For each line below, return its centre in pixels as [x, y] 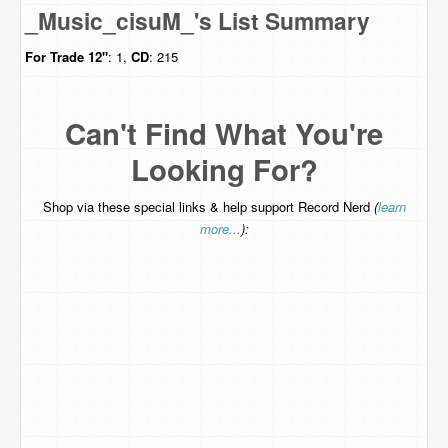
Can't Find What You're [224, 133]
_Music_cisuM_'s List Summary [197, 20]
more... [220, 228]
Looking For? [224, 169]
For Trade [56, 56]
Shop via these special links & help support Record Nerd [208, 206]
